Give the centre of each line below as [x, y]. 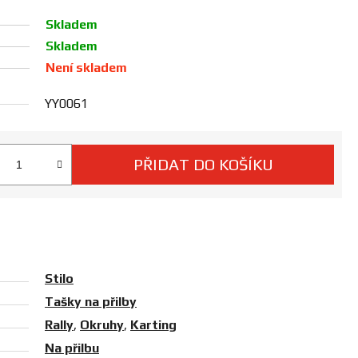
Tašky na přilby [91, 302]
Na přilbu [72, 348]
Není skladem [86, 68]
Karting [153, 325]
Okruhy [102, 325]
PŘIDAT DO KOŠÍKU [203, 165]
